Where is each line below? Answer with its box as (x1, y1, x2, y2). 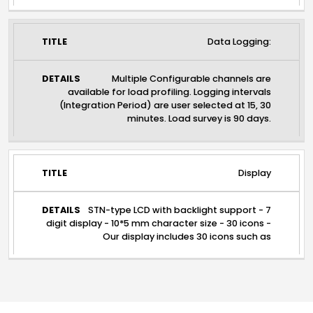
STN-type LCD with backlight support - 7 (88, 203, 272, 216)
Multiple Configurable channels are (112, 73, 272, 85)
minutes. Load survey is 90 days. (127, 112, 272, 125)
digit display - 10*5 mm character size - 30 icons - (46, 217, 272, 229)
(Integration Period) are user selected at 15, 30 (59, 99, 272, 112)
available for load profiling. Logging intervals (68, 86, 272, 99)
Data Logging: (208, 36, 272, 48)
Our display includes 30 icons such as (103, 230, 272, 242)
